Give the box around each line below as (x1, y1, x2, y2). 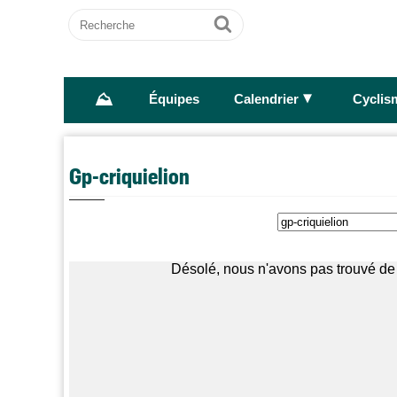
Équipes (148, 92, 199, 107)
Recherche (68, 9, 137, 24)
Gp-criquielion (69, 161, 190, 189)
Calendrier (233, 92, 299, 107)
